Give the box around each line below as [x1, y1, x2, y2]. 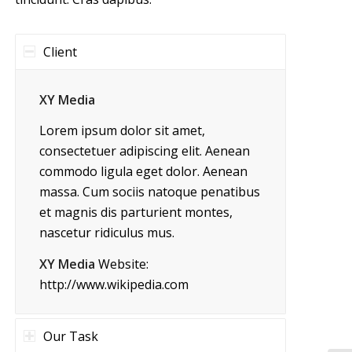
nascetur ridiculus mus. [39, 224, 175, 242]
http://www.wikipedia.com [39, 275, 189, 293]
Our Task [43, 328, 99, 346]
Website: [95, 255, 149, 273]
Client [43, 43, 78, 60]
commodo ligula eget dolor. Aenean [39, 163, 248, 181]
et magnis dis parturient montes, [39, 203, 233, 222]
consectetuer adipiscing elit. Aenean [39, 142, 251, 160]
